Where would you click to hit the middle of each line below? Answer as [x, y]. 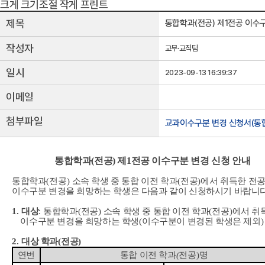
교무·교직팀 [181, 48]
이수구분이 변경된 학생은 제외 [201, 221]
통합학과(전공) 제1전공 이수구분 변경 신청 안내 [131, 161]
